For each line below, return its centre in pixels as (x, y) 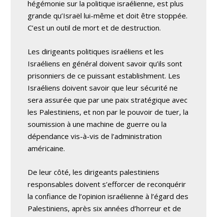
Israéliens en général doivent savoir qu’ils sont (105, 63)
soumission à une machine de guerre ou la (97, 124)
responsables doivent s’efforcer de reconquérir (107, 184)
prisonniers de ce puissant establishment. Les (104, 76)
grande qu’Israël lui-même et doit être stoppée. (108, 15)
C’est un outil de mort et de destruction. (94, 28)
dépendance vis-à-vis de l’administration (95, 136)
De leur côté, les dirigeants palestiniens (94, 172)
